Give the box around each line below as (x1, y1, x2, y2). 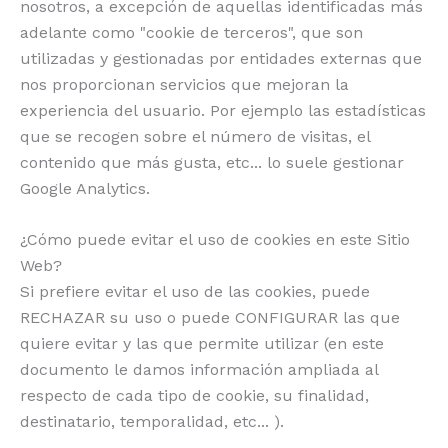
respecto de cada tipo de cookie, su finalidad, (20, 386, 369, 406)
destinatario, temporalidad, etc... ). (20, 412, 284, 432)
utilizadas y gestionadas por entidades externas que (20, 48, 422, 68)
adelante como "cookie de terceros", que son (20, 22, 363, 42)
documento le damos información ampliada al (20, 360, 378, 380)
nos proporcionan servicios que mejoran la (20, 74, 349, 94)
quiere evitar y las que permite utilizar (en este (20, 334, 384, 354)
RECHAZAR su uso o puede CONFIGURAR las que (20, 308, 400, 328)
